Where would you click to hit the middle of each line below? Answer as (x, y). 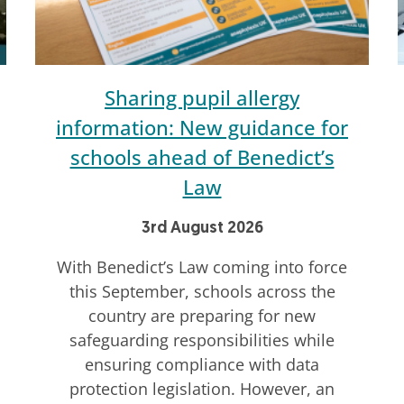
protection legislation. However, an (202, 389)
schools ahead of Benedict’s (202, 157)
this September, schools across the (202, 292)
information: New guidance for (202, 128)
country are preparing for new (202, 316)
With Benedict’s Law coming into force (202, 267)
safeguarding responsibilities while (202, 340)
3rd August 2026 (202, 229)
